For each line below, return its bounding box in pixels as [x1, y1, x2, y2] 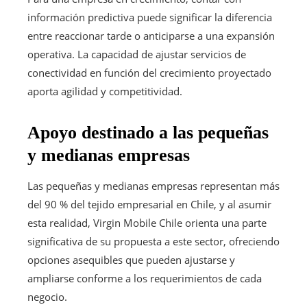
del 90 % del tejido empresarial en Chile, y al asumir [27, 197, 271, 211]
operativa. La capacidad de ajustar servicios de [27, 47, 246, 61]
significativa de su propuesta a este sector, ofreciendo [27, 234, 280, 248]
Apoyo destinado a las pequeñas [27, 122, 269, 143]
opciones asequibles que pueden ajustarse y [27, 252, 235, 267]
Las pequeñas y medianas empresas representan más [27, 178, 280, 193]
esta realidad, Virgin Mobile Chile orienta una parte [27, 215, 267, 230]
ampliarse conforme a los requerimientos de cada [27, 271, 262, 285]
